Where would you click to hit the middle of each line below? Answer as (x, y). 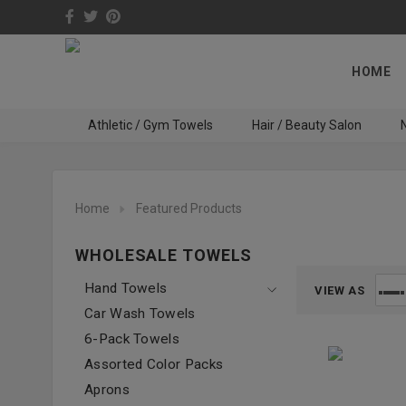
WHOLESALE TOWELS (164, 255)
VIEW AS (340, 290)
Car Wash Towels (140, 314)
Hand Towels (126, 288)
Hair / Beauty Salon (306, 125)
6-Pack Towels (132, 339)
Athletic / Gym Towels (150, 125)
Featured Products (189, 208)
